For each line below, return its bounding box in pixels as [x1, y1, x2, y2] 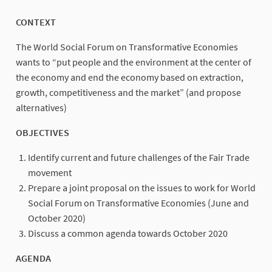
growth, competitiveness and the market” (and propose [16, 86, 241, 98]
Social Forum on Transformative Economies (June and [28, 196, 249, 209]
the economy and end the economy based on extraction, [16, 70, 243, 83]
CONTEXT [16, 15, 56, 28]
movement [28, 166, 72, 178]
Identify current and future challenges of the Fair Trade [28, 151, 250, 163]
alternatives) [16, 101, 67, 114]
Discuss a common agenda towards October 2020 [28, 226, 228, 239]
